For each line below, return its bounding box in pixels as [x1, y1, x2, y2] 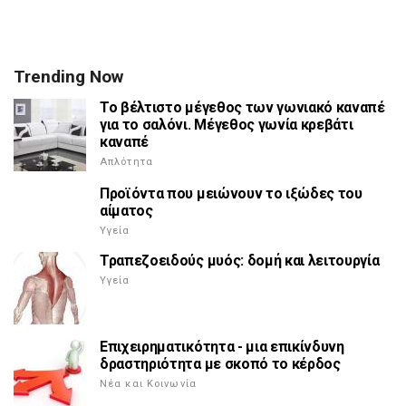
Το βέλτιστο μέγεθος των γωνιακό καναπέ [100, 99, 385, 117]
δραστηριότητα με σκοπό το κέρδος [100, 355, 341, 373]
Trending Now [14, 66, 123, 88]
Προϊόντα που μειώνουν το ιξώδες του [100, 185, 362, 203]
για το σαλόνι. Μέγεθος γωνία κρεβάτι [100, 116, 353, 134]
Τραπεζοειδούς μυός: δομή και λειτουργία [100, 252, 380, 270]
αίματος [100, 202, 153, 220]
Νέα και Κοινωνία [100, 378, 197, 391]
